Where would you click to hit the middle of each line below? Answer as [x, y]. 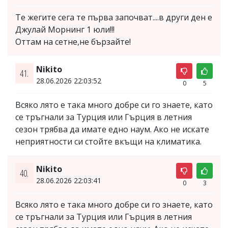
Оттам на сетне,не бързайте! [73, 42]
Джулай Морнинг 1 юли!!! [65, 30]
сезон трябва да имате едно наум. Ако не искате [112, 129]
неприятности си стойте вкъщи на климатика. [108, 141]
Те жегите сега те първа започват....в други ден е [114, 17]
